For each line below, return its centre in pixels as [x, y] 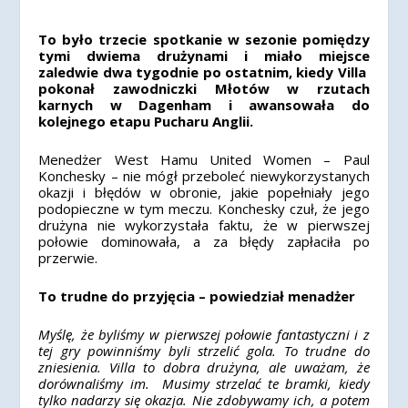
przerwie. [68, 258]
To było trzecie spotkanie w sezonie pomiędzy [204, 39]
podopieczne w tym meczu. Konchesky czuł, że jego [204, 209]
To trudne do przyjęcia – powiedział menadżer [199, 296]
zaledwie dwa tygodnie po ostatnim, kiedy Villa [204, 72]
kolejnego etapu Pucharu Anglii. [146, 121]
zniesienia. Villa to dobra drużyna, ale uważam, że [204, 367]
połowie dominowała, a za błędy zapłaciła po [204, 241]
